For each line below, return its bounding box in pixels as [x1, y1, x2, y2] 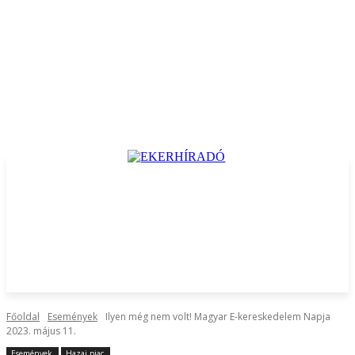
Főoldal [6, 310, 40, 323]
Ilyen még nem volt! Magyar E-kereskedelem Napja [105, 310, 330, 323]
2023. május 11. [6, 324, 76, 338]
